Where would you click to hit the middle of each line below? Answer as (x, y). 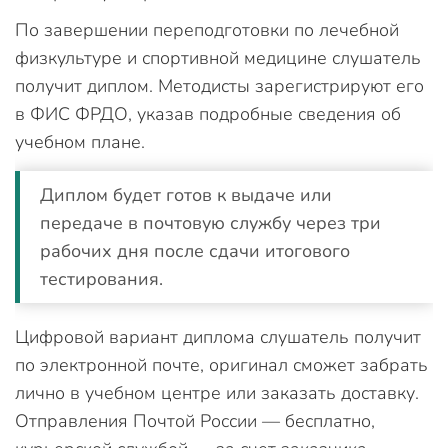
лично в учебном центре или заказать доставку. (217, 393)
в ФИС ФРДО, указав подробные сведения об (208, 114)
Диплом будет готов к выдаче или (186, 195)
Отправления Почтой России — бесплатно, (195, 421)
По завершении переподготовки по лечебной (207, 30)
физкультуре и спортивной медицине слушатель (218, 58)
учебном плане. (80, 142)
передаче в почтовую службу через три (210, 223)
